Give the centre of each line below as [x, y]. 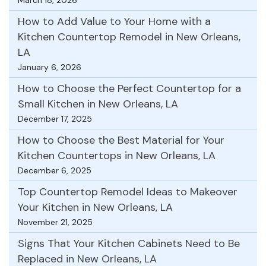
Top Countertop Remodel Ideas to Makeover [128, 191]
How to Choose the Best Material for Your [121, 140]
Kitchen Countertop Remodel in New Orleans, [129, 37]
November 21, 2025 [55, 222]
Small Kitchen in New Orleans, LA [98, 104]
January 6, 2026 [50, 67]
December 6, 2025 [55, 170]
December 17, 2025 [55, 118]
